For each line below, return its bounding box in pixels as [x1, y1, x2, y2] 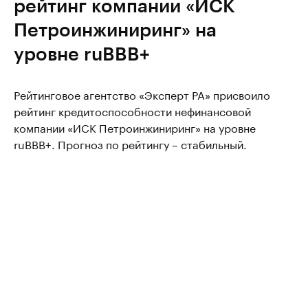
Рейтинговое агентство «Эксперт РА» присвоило [14, 85, 270, 102]
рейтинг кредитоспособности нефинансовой [14, 102, 251, 119]
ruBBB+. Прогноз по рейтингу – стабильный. [14, 135, 247, 152]
